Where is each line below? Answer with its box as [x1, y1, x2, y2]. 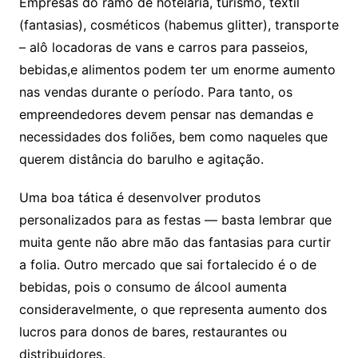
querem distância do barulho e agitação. [18, 151, 264, 167]
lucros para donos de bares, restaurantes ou [18, 324, 287, 340]
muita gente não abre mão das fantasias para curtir [18, 234, 331, 250]
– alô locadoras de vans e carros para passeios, [18, 39, 308, 55]
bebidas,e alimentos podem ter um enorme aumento [18, 62, 336, 78]
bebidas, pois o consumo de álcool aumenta [18, 279, 287, 295]
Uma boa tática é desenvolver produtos [18, 189, 261, 205]
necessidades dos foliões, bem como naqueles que [18, 129, 328, 145]
